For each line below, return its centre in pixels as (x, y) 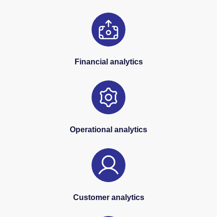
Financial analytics (108, 62)
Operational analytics (108, 130)
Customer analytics (108, 198)
